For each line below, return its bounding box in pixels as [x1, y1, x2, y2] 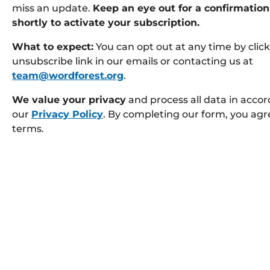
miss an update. [12, 2, 93, 14]
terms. [12, 122, 44, 134]
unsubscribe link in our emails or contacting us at [12, 55, 253, 67]
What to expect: [12, 40, 93, 52]
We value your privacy [12, 93, 126, 105]
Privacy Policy [31, 108, 103, 120]
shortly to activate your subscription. [12, 16, 199, 28]
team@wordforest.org [12, 69, 124, 81]
